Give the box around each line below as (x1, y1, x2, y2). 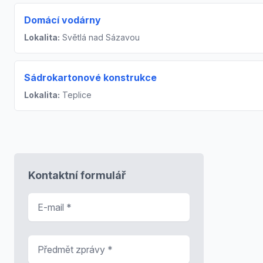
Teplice (60, 89, 92, 100)
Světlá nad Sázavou (60, 32, 140, 42)
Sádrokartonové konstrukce (24, 71, 157, 83)
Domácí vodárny (24, 14, 101, 26)
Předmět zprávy (28, 235, 97, 248)
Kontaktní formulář (28, 168, 126, 181)
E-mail (28, 193, 56, 205)
